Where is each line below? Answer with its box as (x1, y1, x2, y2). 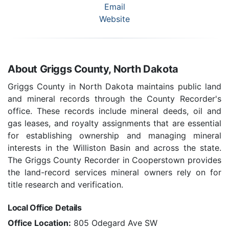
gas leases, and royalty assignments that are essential (8, 118, 221, 129)
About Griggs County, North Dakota (8, 63, 178, 76)
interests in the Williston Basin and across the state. (8, 143, 221, 153)
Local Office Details (8, 202, 82, 213)
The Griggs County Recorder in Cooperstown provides (8, 155, 221, 166)
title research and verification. (8, 179, 123, 190)
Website (99, 14, 130, 25)
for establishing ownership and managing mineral (8, 130, 221, 141)
